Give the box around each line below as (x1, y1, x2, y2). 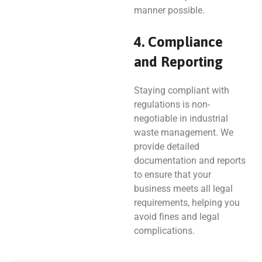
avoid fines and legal (133, 211, 219, 222)
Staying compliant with (133, 84, 229, 96)
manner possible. (133, 4, 205, 16)
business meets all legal (133, 182, 233, 194)
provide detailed (133, 140, 199, 152)
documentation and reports (133, 154, 246, 166)
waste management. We (133, 126, 233, 138)
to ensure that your (133, 168, 211, 180)
